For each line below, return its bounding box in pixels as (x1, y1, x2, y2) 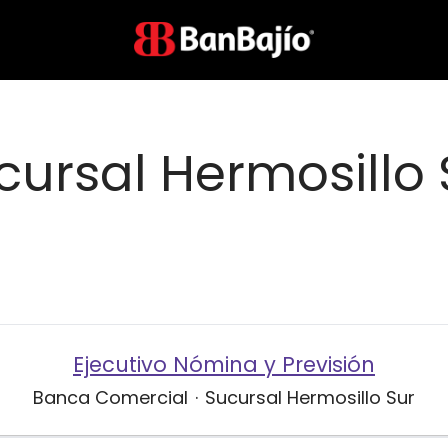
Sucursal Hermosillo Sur (205, 385, 415, 410)
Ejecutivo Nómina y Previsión (73, 350, 375, 379)
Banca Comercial (33, 385, 188, 410)
